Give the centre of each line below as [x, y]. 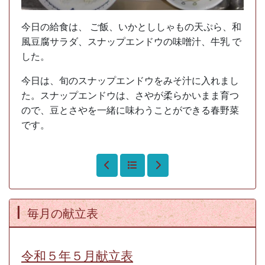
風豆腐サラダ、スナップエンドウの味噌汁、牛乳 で [131, 42]
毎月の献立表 [63, 214]
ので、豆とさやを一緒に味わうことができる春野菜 [130, 110]
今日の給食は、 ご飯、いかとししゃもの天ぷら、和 [131, 27]
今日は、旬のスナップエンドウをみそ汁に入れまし [130, 81]
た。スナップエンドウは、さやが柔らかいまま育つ [130, 96]
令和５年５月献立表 [77, 256]
